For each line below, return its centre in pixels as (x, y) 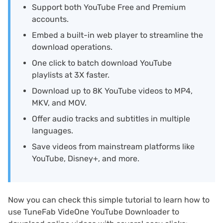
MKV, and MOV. (59, 103)
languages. (53, 131)
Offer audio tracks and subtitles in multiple (111, 119)
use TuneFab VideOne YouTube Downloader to (94, 212)
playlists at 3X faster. (71, 75)
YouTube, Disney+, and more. (86, 159)
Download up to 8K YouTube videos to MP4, (112, 91)
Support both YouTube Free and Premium (109, 7)
